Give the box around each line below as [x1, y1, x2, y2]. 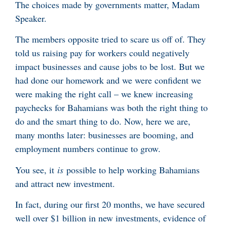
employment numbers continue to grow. [15, 142, 164, 155]
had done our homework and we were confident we [15, 74, 201, 87]
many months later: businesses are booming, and [15, 129, 194, 141]
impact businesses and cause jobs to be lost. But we [15, 60, 205, 73]
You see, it [15, 163, 57, 176]
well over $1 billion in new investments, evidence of [15, 211, 206, 224]
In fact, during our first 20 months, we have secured [15, 198, 205, 210]
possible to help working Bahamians [63, 163, 200, 176]
